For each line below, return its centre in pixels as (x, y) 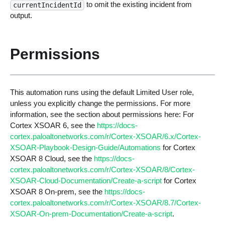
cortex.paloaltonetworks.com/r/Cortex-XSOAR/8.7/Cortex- (105, 203)
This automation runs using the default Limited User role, (102, 92)
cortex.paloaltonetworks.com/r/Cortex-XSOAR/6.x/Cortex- (105, 137)
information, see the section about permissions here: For (102, 115)
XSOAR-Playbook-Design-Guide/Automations (85, 148)
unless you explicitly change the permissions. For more (100, 103)
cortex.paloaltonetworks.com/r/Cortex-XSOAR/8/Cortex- (102, 170)
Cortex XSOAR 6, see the (53, 126)
